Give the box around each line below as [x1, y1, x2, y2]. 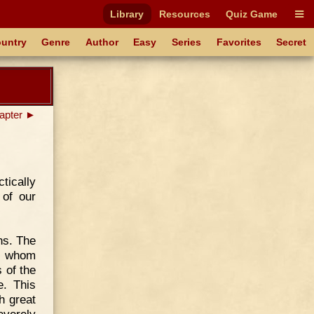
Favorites [216, 36, 261, 48]
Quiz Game [225, 8, 278, 20]
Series [172, 36, 202, 48]
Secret [276, 36, 307, 48]
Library [110, 8, 144, 20]
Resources [159, 8, 211, 20]
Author [85, 36, 118, 48]
